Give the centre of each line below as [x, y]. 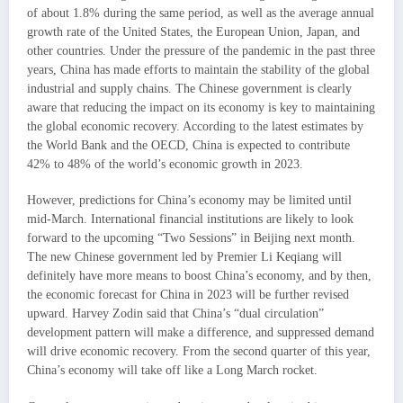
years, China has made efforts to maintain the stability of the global [198, 70]
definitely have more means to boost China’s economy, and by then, [199, 276]
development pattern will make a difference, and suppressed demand [201, 333]
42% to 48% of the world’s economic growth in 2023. [165, 165]
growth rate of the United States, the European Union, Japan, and [193, 32]
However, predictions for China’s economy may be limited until [189, 201]
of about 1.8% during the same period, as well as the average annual [201, 13]
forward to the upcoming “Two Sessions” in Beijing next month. [191, 238]
